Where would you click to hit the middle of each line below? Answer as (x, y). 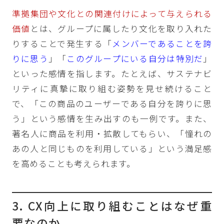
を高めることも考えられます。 (74, 163)
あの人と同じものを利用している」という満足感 (112, 148)
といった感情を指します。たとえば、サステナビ (112, 73)
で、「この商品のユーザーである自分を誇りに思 (112, 103)
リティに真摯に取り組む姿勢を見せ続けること (112, 88)
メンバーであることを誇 (162, 43)
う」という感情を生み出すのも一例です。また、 (112, 118)
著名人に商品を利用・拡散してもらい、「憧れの (112, 133)
